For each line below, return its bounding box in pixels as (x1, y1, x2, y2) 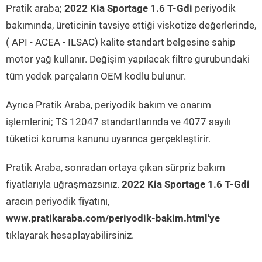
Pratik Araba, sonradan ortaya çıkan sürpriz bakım (6, 161, 225, 173)
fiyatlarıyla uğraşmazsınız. (6, 178, 122, 190)
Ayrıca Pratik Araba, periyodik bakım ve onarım (6, 99, 211, 111)
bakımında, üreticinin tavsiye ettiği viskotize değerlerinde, (6, 19, 256, 31)
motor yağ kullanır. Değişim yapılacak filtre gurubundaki (6, 53, 250, 65)
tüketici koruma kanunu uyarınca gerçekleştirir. (6, 133, 211, 144)
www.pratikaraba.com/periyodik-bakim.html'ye (6, 212, 220, 224)
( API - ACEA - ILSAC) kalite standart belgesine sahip (6, 36, 236, 48)
